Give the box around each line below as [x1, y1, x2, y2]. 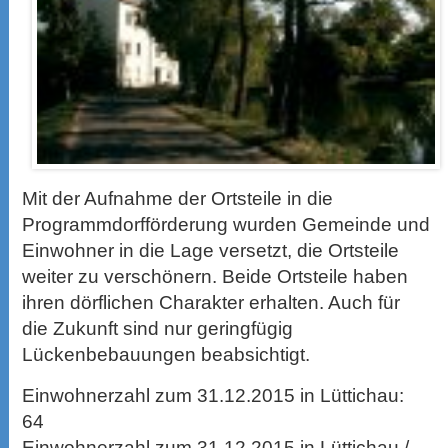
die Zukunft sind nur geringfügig [22, 317, 294, 339]
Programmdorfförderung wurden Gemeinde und [22, 213, 431, 235]
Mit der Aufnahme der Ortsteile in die [22, 187, 334, 209]
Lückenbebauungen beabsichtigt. [22, 343, 311, 365]
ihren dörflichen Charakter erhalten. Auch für [22, 291, 401, 313]
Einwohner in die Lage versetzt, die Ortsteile [22, 239, 400, 261]
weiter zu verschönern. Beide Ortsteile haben [22, 265, 409, 287]
